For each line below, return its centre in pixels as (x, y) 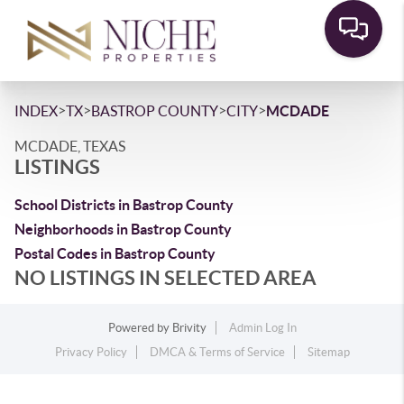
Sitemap (328, 352)
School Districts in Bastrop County (124, 205)
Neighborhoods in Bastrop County (123, 229)
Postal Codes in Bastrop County (115, 253)
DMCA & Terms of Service (217, 352)
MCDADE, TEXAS (70, 146)
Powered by (140, 328)
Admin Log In (262, 328)
